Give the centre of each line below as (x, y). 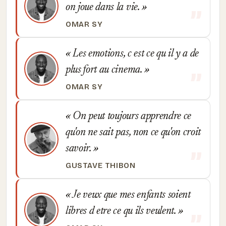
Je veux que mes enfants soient (130, 195)
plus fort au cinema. (105, 70)
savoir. (80, 149)
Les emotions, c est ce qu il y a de (135, 54)
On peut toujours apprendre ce (131, 117)
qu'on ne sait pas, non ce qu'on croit (133, 133)
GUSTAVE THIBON (101, 165)
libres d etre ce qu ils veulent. (122, 211)
